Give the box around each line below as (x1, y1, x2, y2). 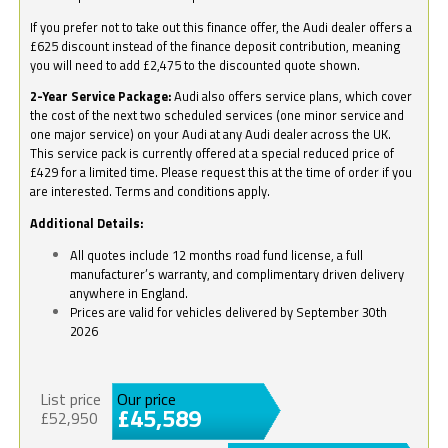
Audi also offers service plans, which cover (171, 86, 413, 107)
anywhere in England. (70, 282, 189, 303)
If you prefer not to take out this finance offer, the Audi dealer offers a (30, 16, 413, 37)
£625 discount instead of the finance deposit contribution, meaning (30, 35, 401, 56)
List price (40, 386, 102, 411)
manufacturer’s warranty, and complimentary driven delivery (70, 263, 405, 284)
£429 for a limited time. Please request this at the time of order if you (30, 162, 413, 183)
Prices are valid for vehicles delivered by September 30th (70, 301, 388, 322)
